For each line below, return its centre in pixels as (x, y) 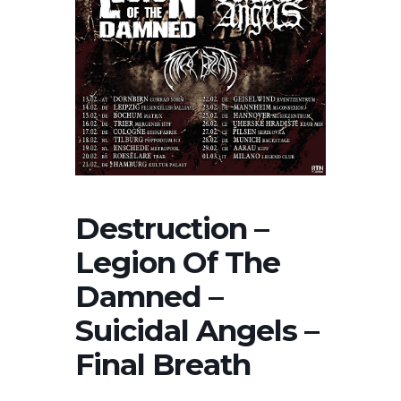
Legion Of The (178, 262)
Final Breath (163, 364)
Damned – (149, 296)
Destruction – (172, 228)
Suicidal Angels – (197, 330)
